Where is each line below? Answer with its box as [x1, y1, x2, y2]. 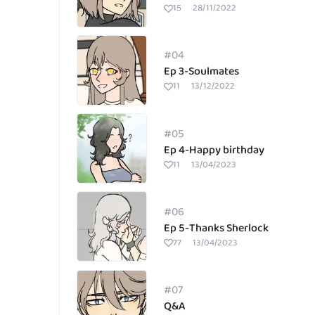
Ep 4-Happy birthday [164, 141, 264, 159]
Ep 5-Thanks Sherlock [164, 219, 269, 237]
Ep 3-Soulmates [164, 63, 239, 81]
